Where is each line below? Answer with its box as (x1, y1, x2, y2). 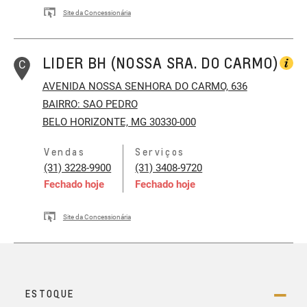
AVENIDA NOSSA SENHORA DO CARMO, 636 (42, 80, 247, 93)
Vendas (44, 146, 86, 158)
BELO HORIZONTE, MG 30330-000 (42, 116, 196, 129)
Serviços (135, 146, 185, 158)
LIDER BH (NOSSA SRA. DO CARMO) (42, 53, 279, 72)
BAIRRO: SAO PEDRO (42, 98, 138, 111)
